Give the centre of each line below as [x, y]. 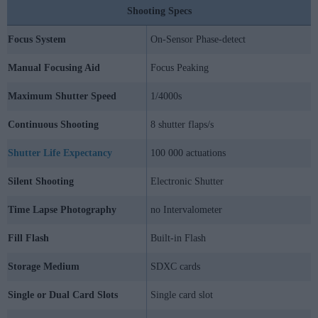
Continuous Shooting [53, 125]
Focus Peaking [180, 68]
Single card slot [182, 295]
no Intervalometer [186, 210]
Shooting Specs [159, 11]
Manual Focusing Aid [54, 68]
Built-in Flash [178, 238]
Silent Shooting [41, 182]
